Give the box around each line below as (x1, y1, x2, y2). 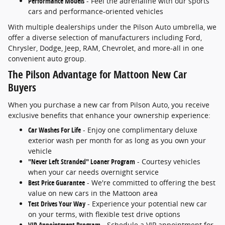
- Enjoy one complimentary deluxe (81, 125, 197, 135)
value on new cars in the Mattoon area (28, 188, 158, 198)
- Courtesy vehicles (135, 156, 200, 166)
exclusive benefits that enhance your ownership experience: (8, 110, 210, 120)
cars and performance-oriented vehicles (28, 7, 163, 17)
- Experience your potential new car (85, 198, 207, 208)
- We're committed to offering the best (85, 177, 215, 187)
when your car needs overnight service (28, 167, 159, 177)
